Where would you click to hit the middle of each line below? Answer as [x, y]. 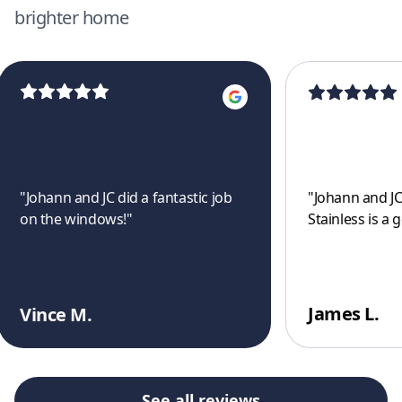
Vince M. [56, 315]
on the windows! [73, 218]
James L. [343, 314]
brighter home [72, 17]
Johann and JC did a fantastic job [129, 197]
